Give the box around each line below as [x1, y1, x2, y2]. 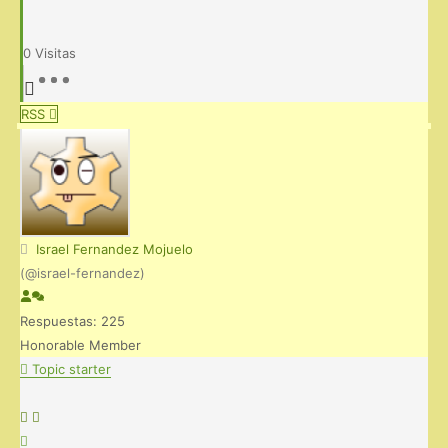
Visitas [35, 44, 76, 61]
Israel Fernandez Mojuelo [36, 240, 193, 257]
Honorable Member [20, 336, 141, 353]
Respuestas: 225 [20, 312, 125, 329]
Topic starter [28, 360, 111, 377]
